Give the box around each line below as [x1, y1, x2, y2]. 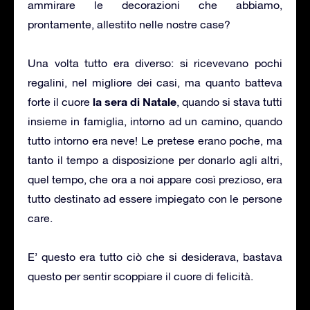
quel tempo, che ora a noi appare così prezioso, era [28, 172, 282, 185]
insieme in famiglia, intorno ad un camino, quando [28, 114, 282, 127]
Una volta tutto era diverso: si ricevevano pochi [28, 56, 282, 69]
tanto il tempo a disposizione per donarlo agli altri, [28, 153, 282, 166]
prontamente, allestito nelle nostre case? [28, 17, 230, 30]
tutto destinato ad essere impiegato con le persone [28, 192, 282, 205]
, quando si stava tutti [176, 95, 282, 108]
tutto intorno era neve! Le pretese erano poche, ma [28, 134, 282, 147]
